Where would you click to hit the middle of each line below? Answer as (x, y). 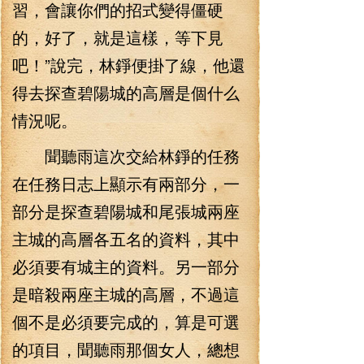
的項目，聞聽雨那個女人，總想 (126, 349)
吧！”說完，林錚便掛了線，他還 (129, 65)
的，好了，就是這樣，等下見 (118, 37)
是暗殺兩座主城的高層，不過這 (126, 294)
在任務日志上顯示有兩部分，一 (126, 183)
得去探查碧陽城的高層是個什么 (126, 92)
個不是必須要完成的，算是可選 (126, 321)
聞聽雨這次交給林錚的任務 (126, 156)
